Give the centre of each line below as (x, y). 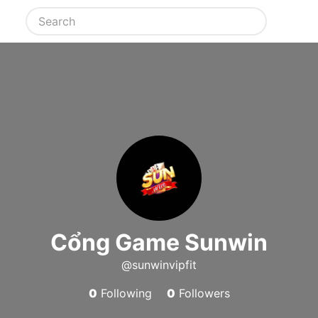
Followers (202, 293)
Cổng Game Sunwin (159, 242)
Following (124, 293)
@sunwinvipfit (159, 265)
